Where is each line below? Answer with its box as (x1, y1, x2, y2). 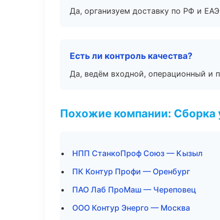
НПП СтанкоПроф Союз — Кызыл (72, 148, 203, 158)
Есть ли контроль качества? (70, 51, 192, 61)
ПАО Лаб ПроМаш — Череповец (72, 185, 196, 194)
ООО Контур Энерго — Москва (72, 203, 190, 213)
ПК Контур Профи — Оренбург (72, 166, 190, 176)
